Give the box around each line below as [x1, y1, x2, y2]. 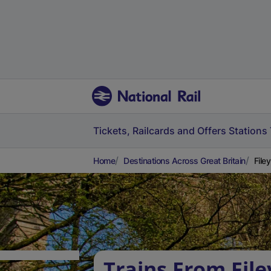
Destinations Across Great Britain [123, 155, 246, 166]
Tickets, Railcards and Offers [93, 125, 226, 137]
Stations [229, 125, 267, 137]
